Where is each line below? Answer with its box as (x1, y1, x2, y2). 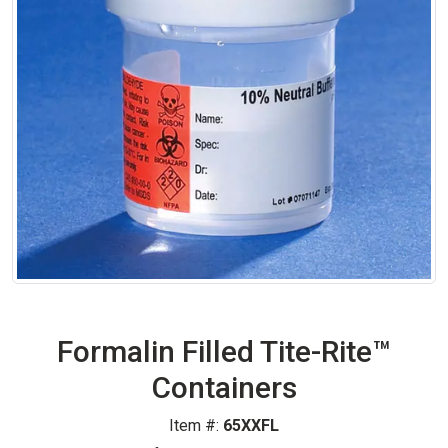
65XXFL (223, 415, 279, 435)
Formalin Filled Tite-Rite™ (57, 333, 391, 369)
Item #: (169, 415, 223, 435)
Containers (151, 369, 297, 405)
